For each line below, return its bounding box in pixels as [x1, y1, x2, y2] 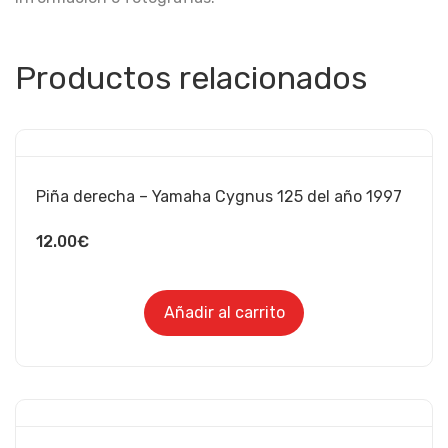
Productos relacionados [15, 58, 367, 97]
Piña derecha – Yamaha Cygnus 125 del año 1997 [36, 186, 402, 206]
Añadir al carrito [163, 302, 285, 322]
